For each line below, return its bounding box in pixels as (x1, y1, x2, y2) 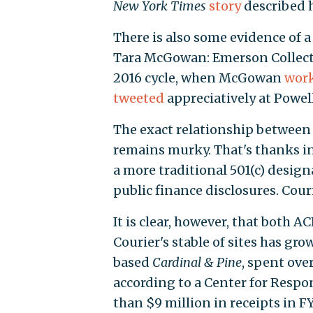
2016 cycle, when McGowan (112, 70, 284, 87)
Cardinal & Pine (152, 254, 242, 271)
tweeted (112, 90, 164, 107)
